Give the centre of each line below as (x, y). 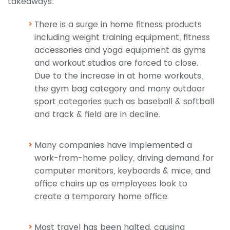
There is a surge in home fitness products (118, 25)
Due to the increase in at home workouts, (119, 76)
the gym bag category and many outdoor (120, 89)
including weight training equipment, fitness (122, 37)
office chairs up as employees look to (111, 184)
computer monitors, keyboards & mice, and (122, 171)
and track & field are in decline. (97, 114)
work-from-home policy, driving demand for (124, 158)
